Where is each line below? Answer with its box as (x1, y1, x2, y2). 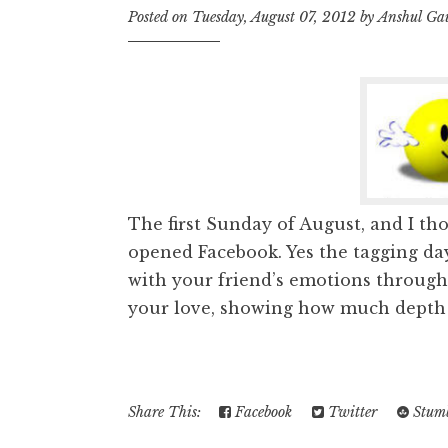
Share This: (128, 403, 209, 422)
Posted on (128, 7, 192, 26)
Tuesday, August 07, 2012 (192, 7, 356, 26)
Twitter (324, 403, 377, 422)
